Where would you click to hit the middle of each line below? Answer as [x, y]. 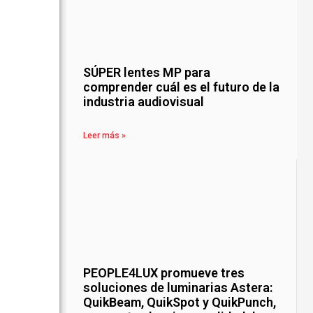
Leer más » [105, 136]
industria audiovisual [144, 102]
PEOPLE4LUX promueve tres [164, 273]
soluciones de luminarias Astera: [178, 288]
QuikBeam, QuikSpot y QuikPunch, [180, 303]
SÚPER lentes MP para [147, 73]
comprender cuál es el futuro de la [182, 87]
